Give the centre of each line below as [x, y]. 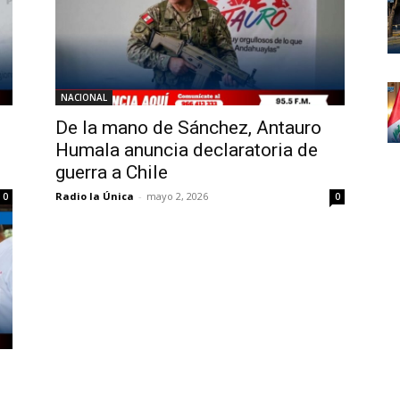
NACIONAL [84, 97]
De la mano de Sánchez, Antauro [188, 128]
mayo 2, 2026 [177, 196]
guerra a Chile [112, 172]
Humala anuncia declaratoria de [187, 150]
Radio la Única [95, 196]
